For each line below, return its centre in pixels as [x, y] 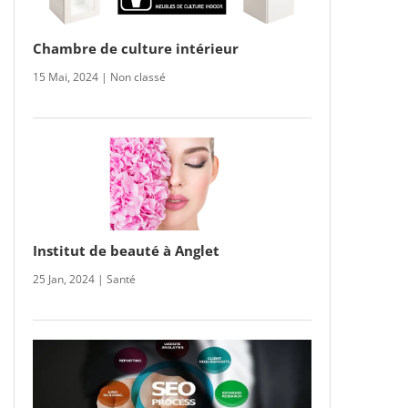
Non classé [138, 76]
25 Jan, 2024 [63, 279]
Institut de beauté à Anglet [126, 250]
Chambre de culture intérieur [135, 48]
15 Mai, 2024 [65, 76]
